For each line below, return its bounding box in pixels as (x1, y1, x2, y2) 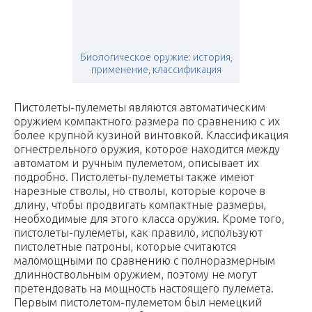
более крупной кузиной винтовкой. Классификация (14, 129, 288, 142)
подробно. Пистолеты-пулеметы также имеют (14, 171, 254, 184)
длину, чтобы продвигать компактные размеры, (14, 198, 266, 212)
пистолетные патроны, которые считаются (14, 240, 236, 253)
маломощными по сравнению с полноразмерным (14, 254, 275, 267)
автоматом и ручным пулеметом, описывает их (14, 157, 259, 170)
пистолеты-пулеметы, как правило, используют (14, 226, 263, 240)
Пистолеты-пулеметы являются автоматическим (14, 101, 265, 114)
